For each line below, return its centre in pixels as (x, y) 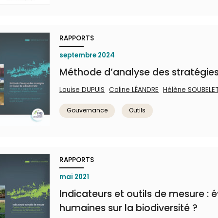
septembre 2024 (87, 55)
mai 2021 (74, 177)
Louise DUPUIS (82, 90)
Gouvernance (87, 110)
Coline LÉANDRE (134, 90)
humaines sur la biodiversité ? (128, 208)
